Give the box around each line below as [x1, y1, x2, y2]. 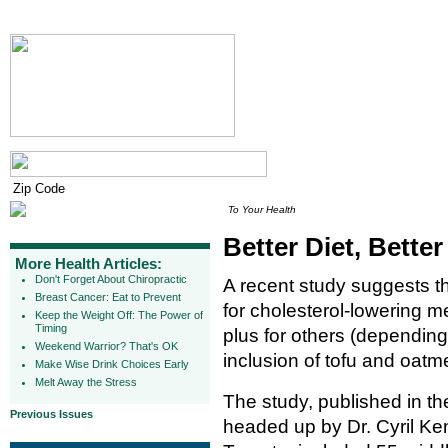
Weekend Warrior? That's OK [35, 340, 178, 352]
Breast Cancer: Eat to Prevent [35, 291, 181, 303]
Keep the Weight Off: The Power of [35, 309, 203, 321]
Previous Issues [10, 408, 93, 420]
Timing [35, 322, 67, 334]
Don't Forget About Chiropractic [35, 273, 187, 285]
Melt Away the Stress [35, 376, 137, 388]
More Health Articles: [15, 255, 162, 272]
